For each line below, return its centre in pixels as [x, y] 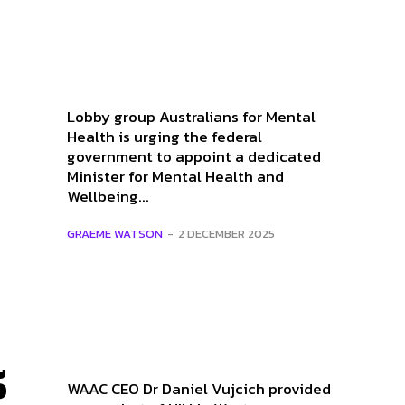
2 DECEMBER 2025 [226, 234]
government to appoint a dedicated [194, 157]
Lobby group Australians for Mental [191, 117]
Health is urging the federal [165, 137]
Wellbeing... [108, 197]
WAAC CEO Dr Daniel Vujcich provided [199, 388]
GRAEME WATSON [115, 234]
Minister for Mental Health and [175, 177]
